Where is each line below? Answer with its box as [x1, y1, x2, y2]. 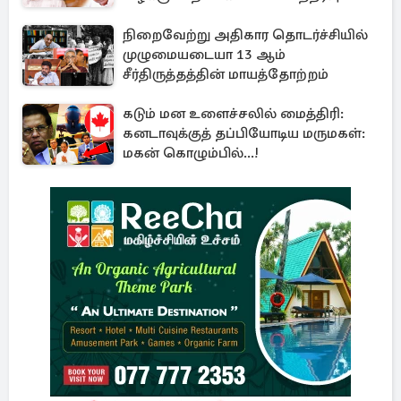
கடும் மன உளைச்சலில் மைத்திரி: [123, 105, 344, 123]
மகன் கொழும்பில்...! [123, 144, 259, 162]
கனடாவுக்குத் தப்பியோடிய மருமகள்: [123, 124, 365, 142]
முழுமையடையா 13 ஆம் [123, 46, 286, 64]
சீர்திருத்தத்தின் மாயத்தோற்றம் [123, 65, 328, 83]
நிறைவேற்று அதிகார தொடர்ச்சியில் [123, 26, 368, 44]
